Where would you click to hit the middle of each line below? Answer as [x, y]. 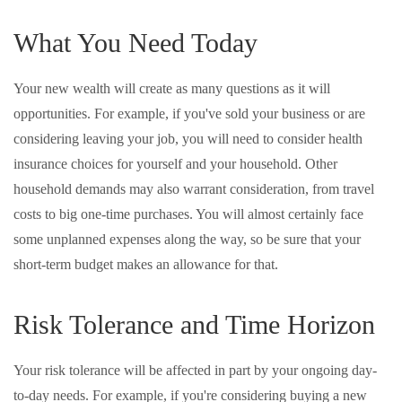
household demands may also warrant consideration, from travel [194, 189]
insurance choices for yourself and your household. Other [175, 164]
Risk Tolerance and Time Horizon [194, 324]
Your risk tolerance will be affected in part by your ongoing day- [195, 370]
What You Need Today [135, 43]
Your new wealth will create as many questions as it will [172, 88]
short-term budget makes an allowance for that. [146, 264]
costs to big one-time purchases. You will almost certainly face [188, 214]
